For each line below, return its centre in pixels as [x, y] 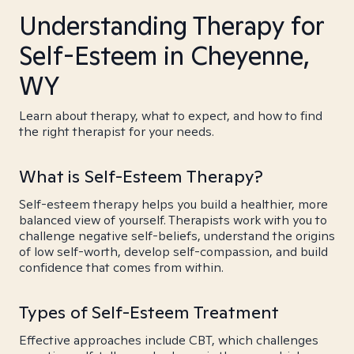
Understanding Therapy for [171, 25]
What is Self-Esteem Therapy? [141, 176]
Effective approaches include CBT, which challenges [169, 340]
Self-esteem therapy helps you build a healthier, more [173, 204]
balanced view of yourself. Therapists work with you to [173, 220]
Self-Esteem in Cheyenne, [164, 55]
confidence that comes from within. [121, 267]
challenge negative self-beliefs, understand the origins [177, 236]
